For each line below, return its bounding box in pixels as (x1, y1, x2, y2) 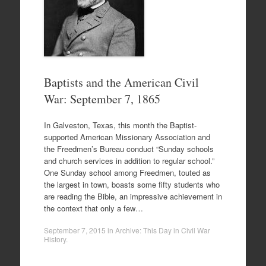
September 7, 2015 (43, 225, 106, 236)
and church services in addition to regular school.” (43, 154, 214, 166)
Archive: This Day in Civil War (115, 225, 210, 236)
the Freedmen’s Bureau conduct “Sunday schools (43, 142, 214, 154)
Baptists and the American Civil (43, 74, 199, 91)
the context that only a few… (43, 202, 143, 214)
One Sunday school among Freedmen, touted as (43, 166, 211, 178)
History (43, 234, 66, 245)
